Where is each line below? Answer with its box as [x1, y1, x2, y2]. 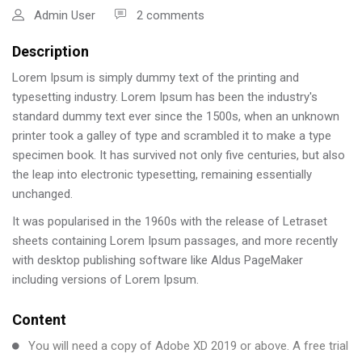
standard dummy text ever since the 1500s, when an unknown [12, 109, 339, 124]
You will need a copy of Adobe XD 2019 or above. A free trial [28, 339, 348, 354]
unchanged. [12, 187, 73, 202]
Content [12, 311, 66, 329]
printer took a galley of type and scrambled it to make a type [12, 128, 331, 144]
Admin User [34, 8, 95, 23]
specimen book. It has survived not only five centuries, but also [12, 148, 345, 163]
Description [12, 43, 89, 61]
